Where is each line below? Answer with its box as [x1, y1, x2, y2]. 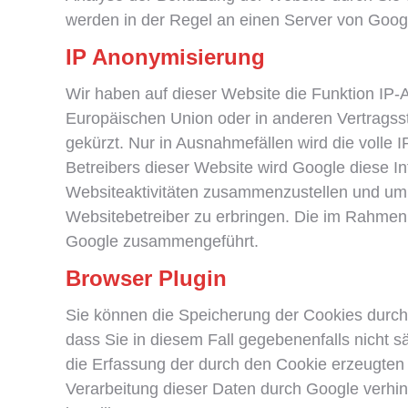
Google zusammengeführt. [66, 232, 259, 250]
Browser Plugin [66, 266, 227, 291]
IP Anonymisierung [66, 45, 265, 69]
